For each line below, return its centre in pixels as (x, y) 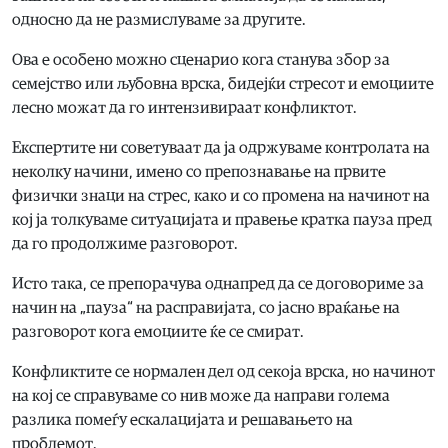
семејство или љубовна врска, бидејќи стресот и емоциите (223, 83)
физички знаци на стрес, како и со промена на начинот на (221, 195)
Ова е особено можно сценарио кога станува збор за (201, 59)
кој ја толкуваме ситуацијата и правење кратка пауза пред (222, 219)
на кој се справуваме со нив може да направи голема (201, 395)
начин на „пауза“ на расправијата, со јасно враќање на (206, 307)
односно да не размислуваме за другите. (159, 19)
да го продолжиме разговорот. (125, 243)
